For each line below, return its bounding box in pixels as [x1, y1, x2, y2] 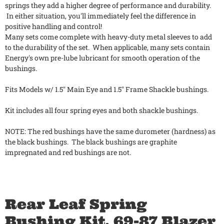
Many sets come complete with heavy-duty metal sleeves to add [5, 32, 212, 42]
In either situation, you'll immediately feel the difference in [5, 11, 196, 21]
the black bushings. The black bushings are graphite [5, 137, 177, 147]
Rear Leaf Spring [5, 195, 147, 213]
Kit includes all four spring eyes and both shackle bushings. [5, 105, 201, 115]
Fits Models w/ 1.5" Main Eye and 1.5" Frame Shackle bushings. [5, 84, 208, 94]
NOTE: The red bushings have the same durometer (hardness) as [5, 126, 215, 136]
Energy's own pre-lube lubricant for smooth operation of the [5, 53, 200, 63]
